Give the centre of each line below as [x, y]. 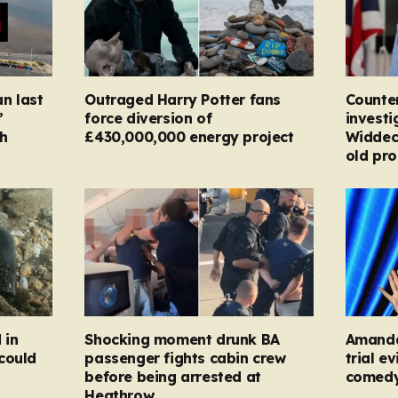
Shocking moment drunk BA [182, 340]
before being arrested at [173, 377]
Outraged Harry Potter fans [183, 99]
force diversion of [148, 118]
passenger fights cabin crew [185, 358]
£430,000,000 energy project [189, 136]
